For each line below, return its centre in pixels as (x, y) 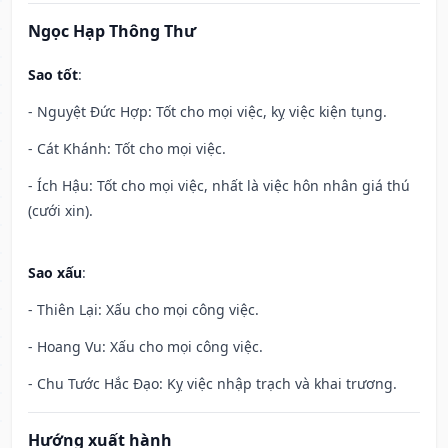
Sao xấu (55, 273)
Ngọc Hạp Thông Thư (112, 31)
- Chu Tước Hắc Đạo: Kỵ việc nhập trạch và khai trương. (212, 384)
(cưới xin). (60, 211)
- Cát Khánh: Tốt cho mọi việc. (127, 149)
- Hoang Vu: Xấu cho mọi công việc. (145, 347)
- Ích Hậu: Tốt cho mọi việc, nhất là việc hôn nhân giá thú (219, 186)
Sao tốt (53, 75)
